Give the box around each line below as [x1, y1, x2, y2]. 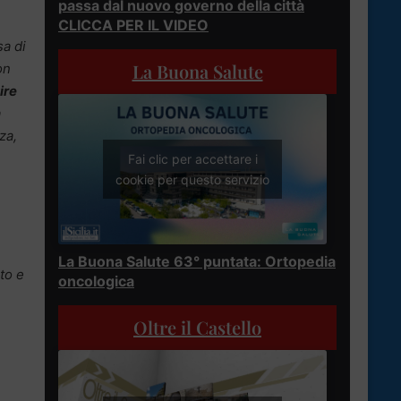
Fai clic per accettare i [127, 151, 258, 167]
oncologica [58, 272, 134, 291]
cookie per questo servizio [115, 172, 269, 188]
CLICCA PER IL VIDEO [58, 15, 209, 34]
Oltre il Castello [133, 315, 261, 340]
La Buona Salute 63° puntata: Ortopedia [58, 252, 336, 271]
